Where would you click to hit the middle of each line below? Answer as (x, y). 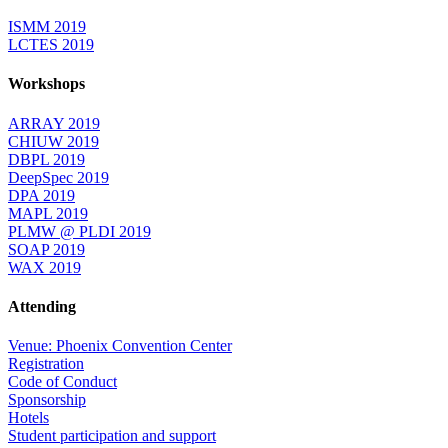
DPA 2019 (41, 195)
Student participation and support (112, 436)
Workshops (46, 84)
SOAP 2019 (46, 249)
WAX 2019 (44, 267)
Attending (42, 306)
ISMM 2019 (47, 27)
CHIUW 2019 (53, 141)
